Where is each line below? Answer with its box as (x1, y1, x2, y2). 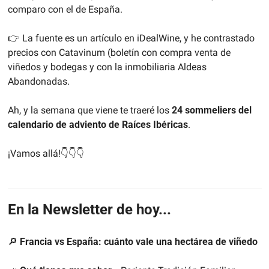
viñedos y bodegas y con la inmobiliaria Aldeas (7, 61, 207, 73)
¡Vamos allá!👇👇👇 (7, 148, 84, 160)
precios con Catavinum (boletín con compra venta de (7, 47, 231, 59)
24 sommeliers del (171, 104, 252, 116)
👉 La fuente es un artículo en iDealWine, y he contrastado (7, 32, 255, 44)
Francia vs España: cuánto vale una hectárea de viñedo (19, 236, 258, 248)
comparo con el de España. (7, 4, 125, 16)
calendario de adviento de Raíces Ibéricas (7, 119, 188, 131)
